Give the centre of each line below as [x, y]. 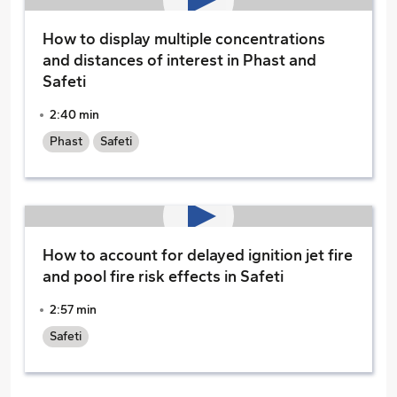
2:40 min [74, 115]
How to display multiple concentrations [184, 39]
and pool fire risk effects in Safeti [163, 276]
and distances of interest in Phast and [179, 60]
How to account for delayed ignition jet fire [198, 255]
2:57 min [73, 310]
